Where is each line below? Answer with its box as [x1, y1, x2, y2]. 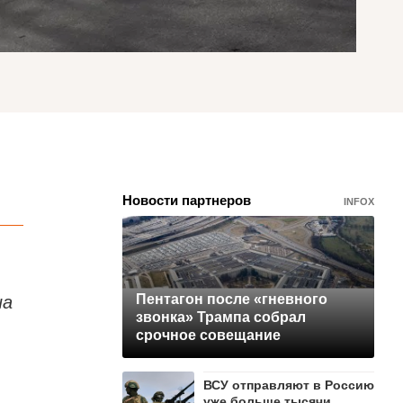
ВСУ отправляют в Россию [203, 377, 374, 392]
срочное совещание [136, 327, 281, 343]
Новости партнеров [122, 192, 251, 208]
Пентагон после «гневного [136, 291, 327, 307]
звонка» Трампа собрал [136, 309, 306, 325]
